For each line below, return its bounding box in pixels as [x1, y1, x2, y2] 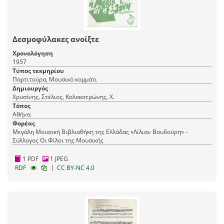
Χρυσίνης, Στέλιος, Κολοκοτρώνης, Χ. [12, 92, 114, 101]
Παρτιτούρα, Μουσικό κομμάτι [12, 74, 97, 83]
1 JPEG [48, 154, 68, 163]
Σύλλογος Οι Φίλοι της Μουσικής [12, 135, 103, 144]
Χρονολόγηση [12, 48, 53, 57]
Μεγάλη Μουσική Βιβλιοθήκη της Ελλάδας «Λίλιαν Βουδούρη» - [12, 127, 187, 136]
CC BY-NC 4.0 [57, 163, 94, 172]
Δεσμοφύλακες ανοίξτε [12, 33, 99, 44]
